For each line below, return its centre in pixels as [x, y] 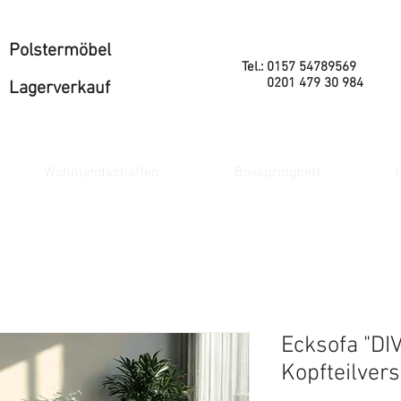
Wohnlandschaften [102, 172]
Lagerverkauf [60, 88]
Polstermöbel [60, 51]
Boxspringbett [277, 172]
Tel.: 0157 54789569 [299, 67]
